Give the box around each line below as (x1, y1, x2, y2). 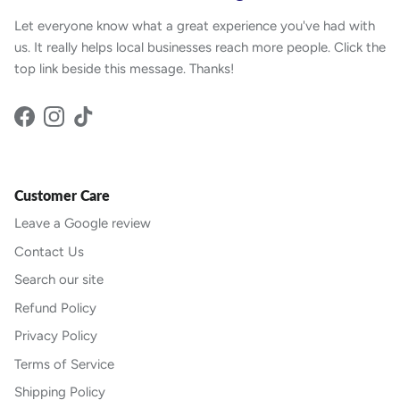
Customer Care (14, 187, 110, 204)
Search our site (14, 271, 104, 288)
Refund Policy (14, 299, 96, 316)
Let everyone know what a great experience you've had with (14, 18, 375, 35)
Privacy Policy (14, 328, 97, 345)
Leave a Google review (14, 215, 151, 232)
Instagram (53, 117, 113, 134)
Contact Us (14, 243, 84, 260)
